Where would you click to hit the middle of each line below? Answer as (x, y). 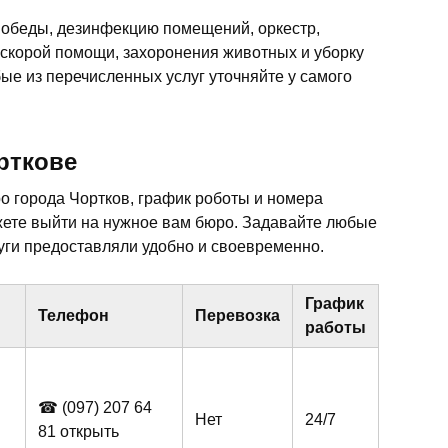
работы (335, 328)
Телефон (73, 316)
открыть (89, 432)
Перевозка (237, 316)
